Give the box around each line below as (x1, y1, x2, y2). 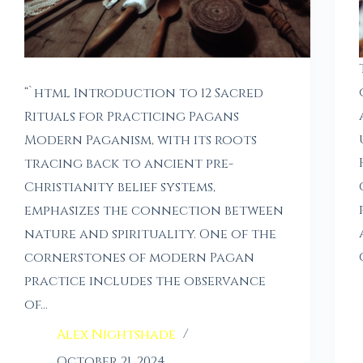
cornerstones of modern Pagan (24, 249, 254, 267)
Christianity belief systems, (24, 178, 216, 197)
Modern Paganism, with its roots (24, 131, 257, 150)
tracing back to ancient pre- (24, 155, 233, 173)
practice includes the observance (24, 272, 266, 291)
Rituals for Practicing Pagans (24, 108, 239, 126)
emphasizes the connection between (24, 202, 284, 220)
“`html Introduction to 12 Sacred (24, 84, 263, 103)
